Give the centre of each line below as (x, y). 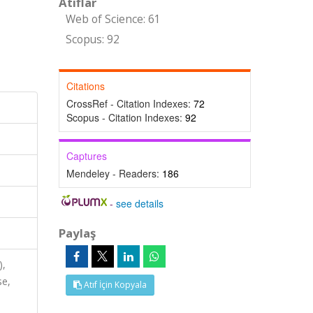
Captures (86, 156)
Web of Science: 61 (113, 19)
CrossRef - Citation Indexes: (130, 103)
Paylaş (77, 233)
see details (140, 203)
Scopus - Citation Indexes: (125, 117)
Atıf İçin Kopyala (114, 285)
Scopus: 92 (92, 39)
